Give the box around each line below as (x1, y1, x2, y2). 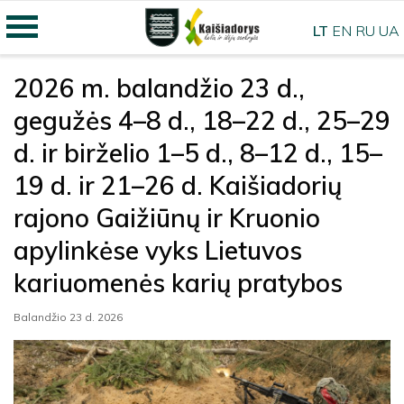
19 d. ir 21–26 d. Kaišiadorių (14, 170, 342, 201)
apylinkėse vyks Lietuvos (14, 234, 302, 266)
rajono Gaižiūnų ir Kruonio (14, 202, 320, 234)
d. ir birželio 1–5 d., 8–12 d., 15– (14, 137, 382, 169)
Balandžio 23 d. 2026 (14, 310, 123, 324)
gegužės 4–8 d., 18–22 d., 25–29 (14, 105, 390, 136)
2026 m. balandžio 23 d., (14, 72, 305, 104)
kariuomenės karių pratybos (14, 267, 343, 298)
